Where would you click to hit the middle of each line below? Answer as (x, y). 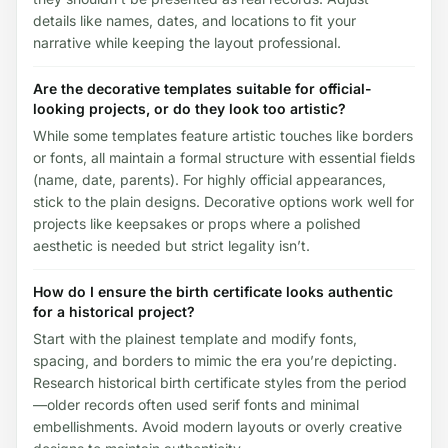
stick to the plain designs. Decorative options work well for (223, 201)
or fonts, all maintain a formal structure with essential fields (224, 157)
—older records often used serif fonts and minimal (196, 404)
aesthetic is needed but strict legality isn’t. (171, 245)
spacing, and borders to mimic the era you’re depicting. (215, 360)
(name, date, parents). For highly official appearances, (209, 179)
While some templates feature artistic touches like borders (223, 135)
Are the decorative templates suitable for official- (202, 88)
